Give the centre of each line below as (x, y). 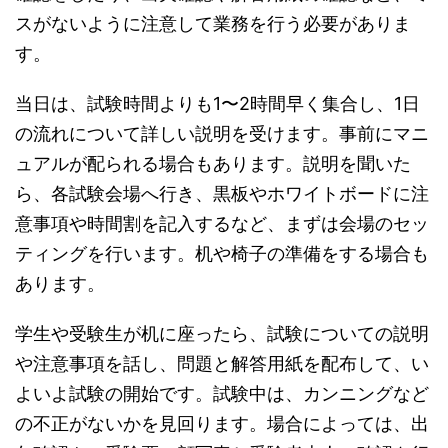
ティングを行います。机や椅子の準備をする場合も (222, 253)
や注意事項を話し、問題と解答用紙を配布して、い (222, 363)
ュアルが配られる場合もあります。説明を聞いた (213, 163)
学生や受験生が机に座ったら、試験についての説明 (222, 333)
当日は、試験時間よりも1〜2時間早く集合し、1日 (217, 103)
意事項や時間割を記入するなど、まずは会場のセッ (222, 223)
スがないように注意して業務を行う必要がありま (213, 23)
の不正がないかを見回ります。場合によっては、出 (222, 423)
